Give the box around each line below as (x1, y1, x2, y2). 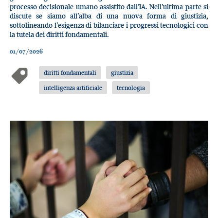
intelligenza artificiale (44, 84, 103, 92)
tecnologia (117, 84, 145, 92)
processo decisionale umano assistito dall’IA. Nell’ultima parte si (10, 1, 208, 11)
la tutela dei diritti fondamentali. (10, 29, 110, 39)
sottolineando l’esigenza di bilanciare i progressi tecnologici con (10, 20, 208, 30)
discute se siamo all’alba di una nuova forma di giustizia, (10, 11, 208, 20)
